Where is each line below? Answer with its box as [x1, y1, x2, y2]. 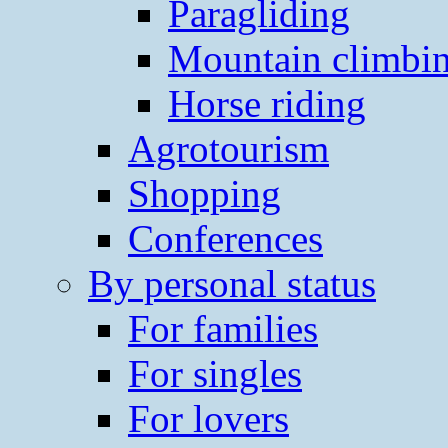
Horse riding [168, 81, 366, 125]
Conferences [128, 216, 323, 260]
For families [128, 306, 318, 350]
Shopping [128, 171, 281, 215]
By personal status [88, 261, 376, 305]
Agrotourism [128, 126, 329, 170]
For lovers [128, 396, 289, 440]
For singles [128, 351, 302, 395]
